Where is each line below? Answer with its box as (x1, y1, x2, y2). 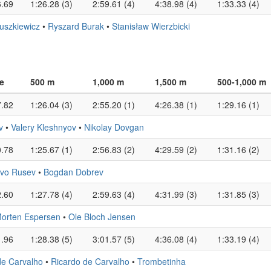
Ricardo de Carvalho (51, 255, 129, 267)
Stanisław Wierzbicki (112, 20, 190, 32)
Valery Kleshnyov (11, 121, 76, 133)
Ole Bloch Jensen (68, 211, 135, 223)
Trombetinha (137, 255, 186, 267)
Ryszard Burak (48, 20, 104, 32)
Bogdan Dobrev (44, 166, 103, 178)
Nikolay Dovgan (84, 121, 144, 133)
